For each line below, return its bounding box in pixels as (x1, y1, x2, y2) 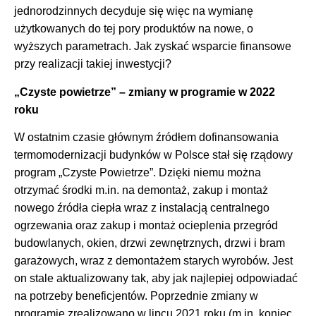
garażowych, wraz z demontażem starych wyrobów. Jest (14, 255, 293, 267)
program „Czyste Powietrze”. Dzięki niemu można (14, 166, 261, 179)
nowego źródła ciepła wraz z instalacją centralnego (14, 202, 269, 214)
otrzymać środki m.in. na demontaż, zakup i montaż (14, 184, 268, 197)
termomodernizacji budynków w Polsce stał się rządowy (14, 149, 293, 162)
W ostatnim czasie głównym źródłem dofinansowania (14, 131, 279, 144)
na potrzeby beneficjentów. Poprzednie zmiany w (14, 290, 258, 303)
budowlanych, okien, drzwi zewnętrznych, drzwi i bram (14, 237, 285, 250)
